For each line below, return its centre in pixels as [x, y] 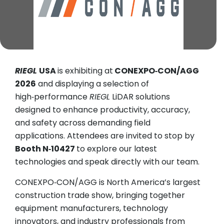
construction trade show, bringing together [100, 195]
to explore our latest [117, 149]
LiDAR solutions [140, 97]
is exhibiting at [85, 71]
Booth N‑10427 [46, 149]
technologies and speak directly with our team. [107, 162]
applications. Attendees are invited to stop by [105, 136]
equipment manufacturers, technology [91, 208]
